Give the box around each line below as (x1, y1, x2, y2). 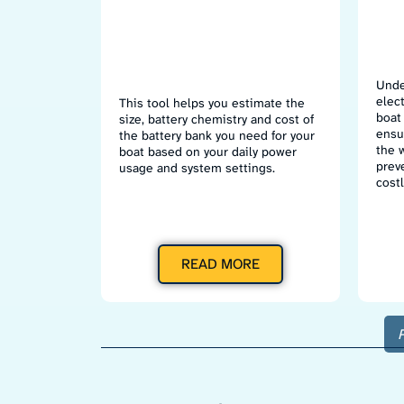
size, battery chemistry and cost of (119, 110, 314, 127)
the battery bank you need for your (119, 126, 315, 143)
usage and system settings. (119, 159, 275, 176)
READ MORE (181, 253, 260, 273)
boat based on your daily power (119, 142, 297, 160)
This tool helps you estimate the (119, 94, 305, 111)
